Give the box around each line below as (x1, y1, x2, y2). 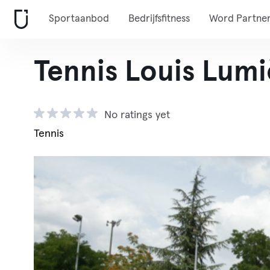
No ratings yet (104, 110, 170, 121)
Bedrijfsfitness (128, 14, 190, 24)
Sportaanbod (49, 14, 109, 24)
